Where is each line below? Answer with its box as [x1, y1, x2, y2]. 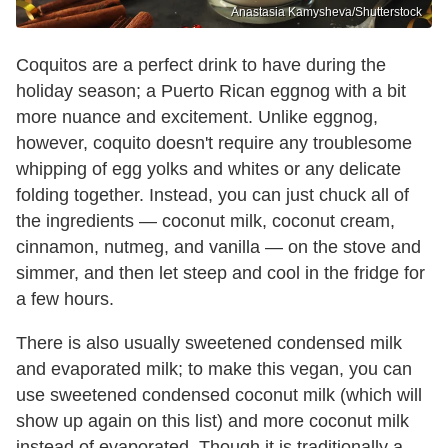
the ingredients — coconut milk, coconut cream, [16, 210, 395, 231]
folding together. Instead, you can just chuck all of [16, 184, 409, 205]
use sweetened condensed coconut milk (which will [16, 384, 422, 405]
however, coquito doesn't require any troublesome [16, 132, 412, 153]
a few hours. [16, 288, 114, 309]
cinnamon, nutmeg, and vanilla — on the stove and [16, 236, 421, 257]
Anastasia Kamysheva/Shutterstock [231, 4, 422, 19]
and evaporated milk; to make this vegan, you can [16, 358, 412, 379]
